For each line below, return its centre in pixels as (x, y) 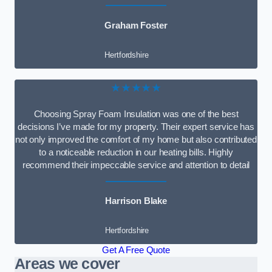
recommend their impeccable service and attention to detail (136, 165)
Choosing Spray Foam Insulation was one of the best (136, 114)
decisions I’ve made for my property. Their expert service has (136, 127)
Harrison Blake (136, 201)
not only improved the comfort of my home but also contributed (136, 139)
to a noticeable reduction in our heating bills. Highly (136, 152)
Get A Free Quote (136, 250)
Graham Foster (136, 26)
